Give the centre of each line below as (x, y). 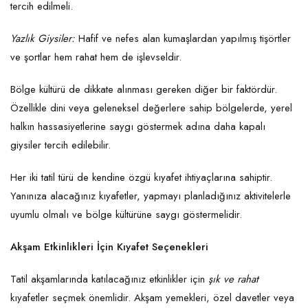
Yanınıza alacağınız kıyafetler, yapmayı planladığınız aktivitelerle (151, 196)
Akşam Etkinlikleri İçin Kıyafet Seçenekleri (109, 247)
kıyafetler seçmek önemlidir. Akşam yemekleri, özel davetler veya (152, 298)
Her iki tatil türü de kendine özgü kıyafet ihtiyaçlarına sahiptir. (141, 178)
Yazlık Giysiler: (43, 39)
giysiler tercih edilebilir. (62, 145)
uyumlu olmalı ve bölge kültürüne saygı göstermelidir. (128, 215)
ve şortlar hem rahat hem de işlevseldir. (98, 57)
